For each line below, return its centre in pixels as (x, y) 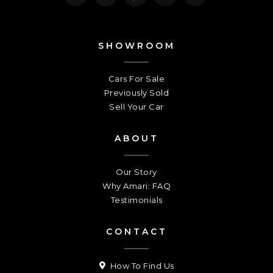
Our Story (136, 172)
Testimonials (136, 200)
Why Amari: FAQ (136, 186)
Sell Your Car (136, 106)
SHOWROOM (136, 45)
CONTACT (136, 231)
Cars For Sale (136, 78)
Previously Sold (136, 92)
